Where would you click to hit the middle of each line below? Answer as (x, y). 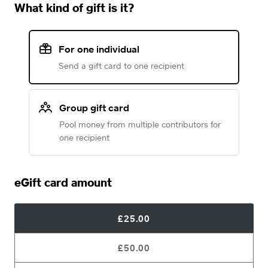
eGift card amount (63, 182)
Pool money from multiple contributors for (140, 124)
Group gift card (94, 108)
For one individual (99, 49)
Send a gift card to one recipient (121, 66)
